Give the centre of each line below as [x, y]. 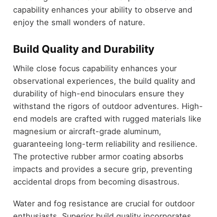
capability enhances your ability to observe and [102, 9]
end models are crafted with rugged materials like [107, 119]
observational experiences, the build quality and [104, 81]
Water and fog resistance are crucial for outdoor [104, 203]
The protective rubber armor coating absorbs [98, 157]
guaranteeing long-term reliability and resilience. [105, 144]
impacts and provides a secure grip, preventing [102, 169]
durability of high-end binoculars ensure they [98, 94]
